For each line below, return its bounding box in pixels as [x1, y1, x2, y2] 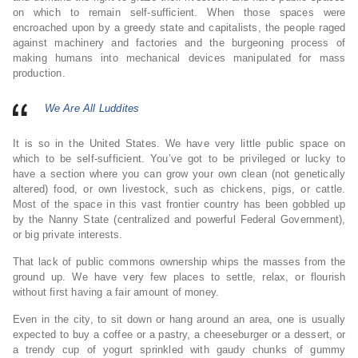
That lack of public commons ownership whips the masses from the [12, 256, 346, 268]
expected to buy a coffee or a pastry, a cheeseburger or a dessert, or [12, 328, 346, 340]
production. [12, 67, 66, 79]
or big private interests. [12, 229, 123, 241]
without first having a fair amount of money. [12, 286, 220, 298]
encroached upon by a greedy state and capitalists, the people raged [12, 22, 346, 34]
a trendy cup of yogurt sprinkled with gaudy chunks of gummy [12, 344, 346, 356]
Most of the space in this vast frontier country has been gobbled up [12, 198, 346, 210]
